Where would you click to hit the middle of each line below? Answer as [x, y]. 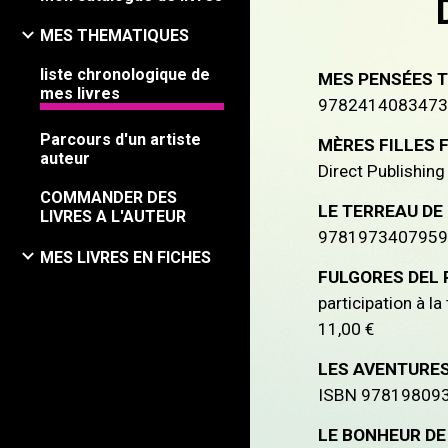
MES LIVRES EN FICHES [125, 257]
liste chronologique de [125, 75]
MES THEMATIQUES [114, 36]
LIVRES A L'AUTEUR [113, 217]
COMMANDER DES [108, 198]
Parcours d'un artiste [120, 140]
